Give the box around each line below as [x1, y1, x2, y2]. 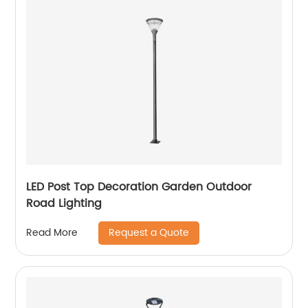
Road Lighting [26, 194, 102, 212]
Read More [26, 225, 78, 241]
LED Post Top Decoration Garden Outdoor [26, 177, 252, 196]
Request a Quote [109, 224, 190, 241]
